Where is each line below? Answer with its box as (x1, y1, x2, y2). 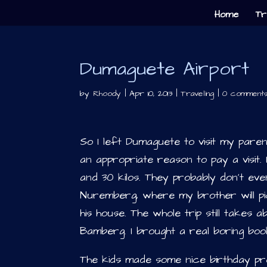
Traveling (181, 88, 215, 100)
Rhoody (93, 88, 122, 100)
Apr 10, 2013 (129, 88, 173, 100)
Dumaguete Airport (80, 55, 250, 82)
